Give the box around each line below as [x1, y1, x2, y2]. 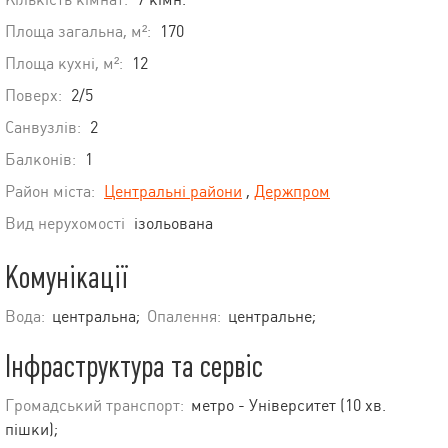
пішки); [5, 420, 58, 440]
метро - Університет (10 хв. [191, 396, 386, 416]
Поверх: [5, 86, 62, 106]
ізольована [134, 214, 213, 234]
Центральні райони [104, 182, 242, 202]
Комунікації [5, 260, 128, 296]
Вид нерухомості [5, 214, 125, 234]
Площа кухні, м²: [5, 54, 123, 74]
